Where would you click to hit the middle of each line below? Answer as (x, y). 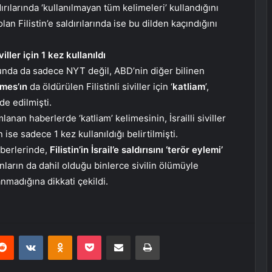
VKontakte (62, 235)
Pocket (114, 235)
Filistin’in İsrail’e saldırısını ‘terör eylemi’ (136, 150)
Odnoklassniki (98, 235)
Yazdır (171, 235)
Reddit (25, 235)
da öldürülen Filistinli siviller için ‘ (100, 87)
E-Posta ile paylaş (142, 235)
